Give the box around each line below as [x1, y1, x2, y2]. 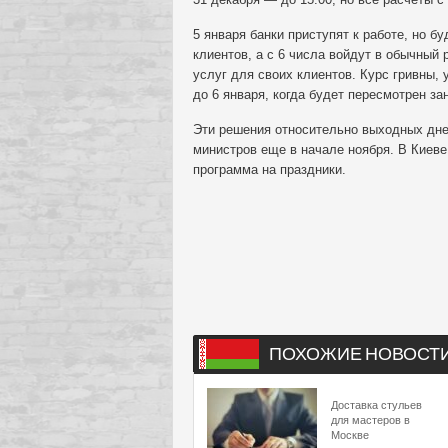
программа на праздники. [193, 162, 346, 177]
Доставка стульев [331, 399, 422, 411]
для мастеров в [331, 414, 410, 426]
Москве [331, 429, 369, 441]
